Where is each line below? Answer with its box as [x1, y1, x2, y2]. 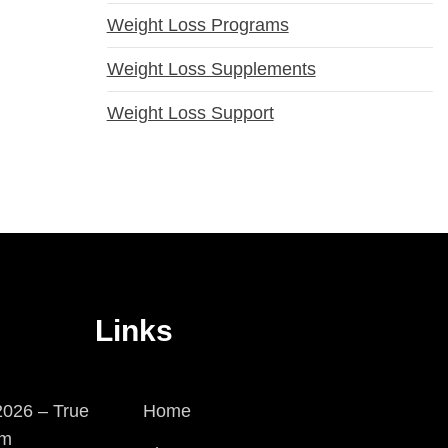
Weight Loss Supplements [106, 59, 316, 80]
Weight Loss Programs [106, 15, 289, 36]
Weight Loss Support [106, 103, 274, 124]
